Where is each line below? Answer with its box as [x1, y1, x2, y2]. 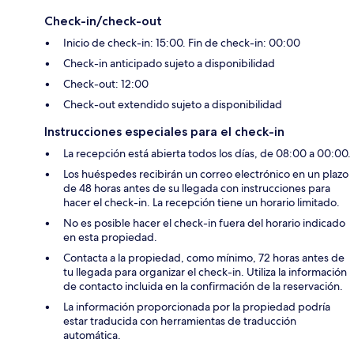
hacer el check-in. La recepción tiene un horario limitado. [63, 195, 340, 210]
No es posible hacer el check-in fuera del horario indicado [63, 216, 345, 231]
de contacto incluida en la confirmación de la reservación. [63, 279, 343, 294]
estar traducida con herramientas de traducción [63, 314, 296, 329]
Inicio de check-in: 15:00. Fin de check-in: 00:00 [63, 36, 300, 51]
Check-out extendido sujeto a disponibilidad [63, 97, 282, 112]
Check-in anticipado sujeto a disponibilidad [63, 56, 275, 71]
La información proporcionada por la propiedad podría [63, 299, 330, 314]
